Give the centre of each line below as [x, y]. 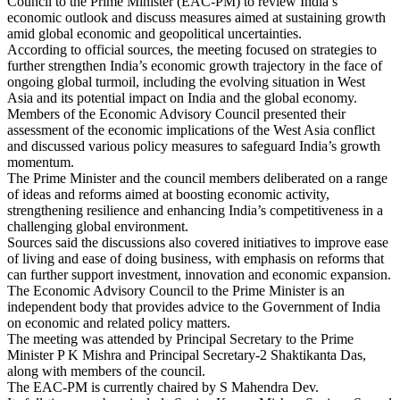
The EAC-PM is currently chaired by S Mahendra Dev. [163, 387]
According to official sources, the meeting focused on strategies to [192, 49]
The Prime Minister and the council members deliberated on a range [197, 178]
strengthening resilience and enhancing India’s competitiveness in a [195, 210]
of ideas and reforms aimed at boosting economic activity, [168, 194]
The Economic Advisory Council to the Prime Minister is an [176, 290]
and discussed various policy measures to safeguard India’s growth [194, 146]
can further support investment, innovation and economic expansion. [199, 274]
